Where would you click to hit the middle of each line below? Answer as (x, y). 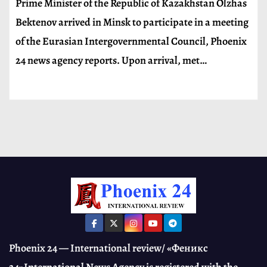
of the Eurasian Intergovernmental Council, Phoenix (131, 41)
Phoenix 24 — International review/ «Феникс (108, 248)
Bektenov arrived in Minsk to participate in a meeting (132, 22)
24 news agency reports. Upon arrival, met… (111, 60)
